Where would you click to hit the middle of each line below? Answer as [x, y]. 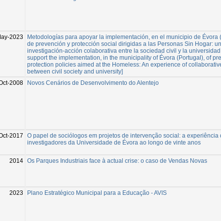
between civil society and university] [75, 71]
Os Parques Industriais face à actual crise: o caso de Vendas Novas [117, 161]
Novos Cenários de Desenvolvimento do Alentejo [93, 83]
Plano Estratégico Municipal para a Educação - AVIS [97, 193]
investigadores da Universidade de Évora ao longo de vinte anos [114, 142]
